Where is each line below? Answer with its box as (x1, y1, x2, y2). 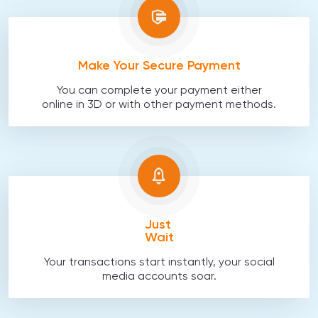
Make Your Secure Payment (77, 60, 241, 72)
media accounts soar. (102, 271, 216, 283)
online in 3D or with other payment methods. (42, 99, 276, 111)
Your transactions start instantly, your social (43, 257, 275, 268)
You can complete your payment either (56, 85, 262, 97)
